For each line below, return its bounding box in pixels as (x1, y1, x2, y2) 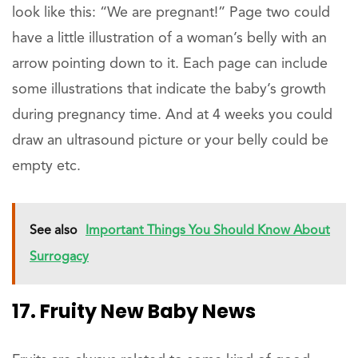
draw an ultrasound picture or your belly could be (12, 133, 328, 149)
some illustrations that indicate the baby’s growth (12, 82, 326, 97)
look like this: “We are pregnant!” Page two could (12, 6, 330, 21)
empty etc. (12, 159, 81, 174)
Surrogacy (30, 251, 89, 265)
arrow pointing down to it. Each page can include (12, 57, 328, 72)
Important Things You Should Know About (86, 225, 330, 238)
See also (30, 225, 78, 238)
